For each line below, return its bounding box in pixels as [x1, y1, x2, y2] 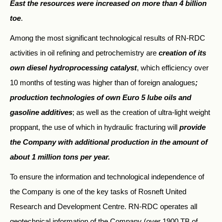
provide [179, 122, 206, 131]
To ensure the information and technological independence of [10, 172, 204, 181]
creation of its [159, 48, 206, 57]
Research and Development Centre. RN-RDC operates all [10, 202, 197, 211]
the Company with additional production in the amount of [10, 137, 208, 146]
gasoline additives [10, 108, 72, 116]
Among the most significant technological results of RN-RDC [10, 33, 205, 42]
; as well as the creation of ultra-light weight [72, 108, 210, 116]
